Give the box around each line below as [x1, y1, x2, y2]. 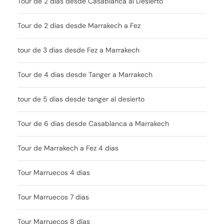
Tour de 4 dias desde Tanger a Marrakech [17, 69, 152, 79]
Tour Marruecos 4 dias [17, 167, 90, 177]
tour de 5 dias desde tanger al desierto [17, 94, 144, 103]
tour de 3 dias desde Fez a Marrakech [17, 45, 139, 54]
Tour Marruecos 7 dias [17, 192, 89, 201]
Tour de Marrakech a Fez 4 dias [17, 143, 118, 152]
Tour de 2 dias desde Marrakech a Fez [17, 20, 140, 30]
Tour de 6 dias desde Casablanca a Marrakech [17, 118, 169, 128]
